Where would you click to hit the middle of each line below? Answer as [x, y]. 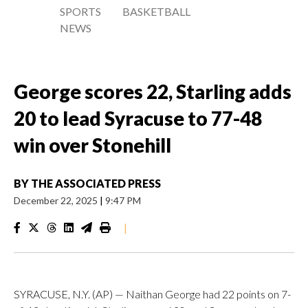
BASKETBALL [157, 11]
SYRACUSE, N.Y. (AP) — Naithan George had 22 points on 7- [152, 294]
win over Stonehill [92, 145]
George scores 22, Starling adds [153, 91]
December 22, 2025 [57, 200]
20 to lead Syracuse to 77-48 [138, 118]
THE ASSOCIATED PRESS [96, 183]
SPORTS [80, 11]
